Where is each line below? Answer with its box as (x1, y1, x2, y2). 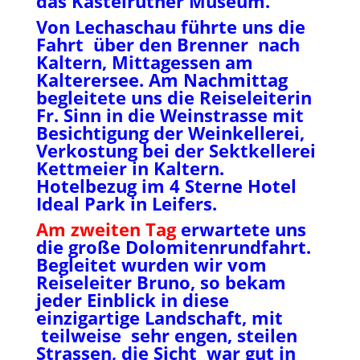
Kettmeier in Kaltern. (35, 156, 224, 180)
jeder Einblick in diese (35, 288, 229, 312)
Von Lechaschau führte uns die (35, 14, 305, 39)
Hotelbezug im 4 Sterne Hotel (35, 174, 297, 198)
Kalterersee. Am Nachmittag (35, 67, 288, 92)
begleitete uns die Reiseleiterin (35, 85, 312, 109)
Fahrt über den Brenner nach (35, 32, 300, 56)
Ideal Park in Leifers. (35, 191, 217, 215)
